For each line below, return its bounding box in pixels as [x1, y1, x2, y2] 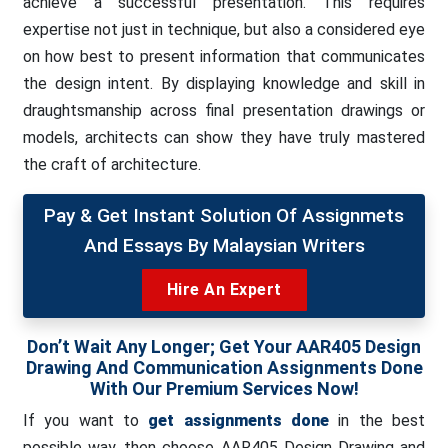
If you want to [23, 411, 139, 430]
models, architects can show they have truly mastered [23, 128, 425, 147]
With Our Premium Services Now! [89, 378, 359, 399]
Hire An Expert [166, 280, 282, 299]
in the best [329, 411, 425, 430]
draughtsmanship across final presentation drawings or [23, 101, 425, 120]
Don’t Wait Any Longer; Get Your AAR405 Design [27, 336, 421, 357]
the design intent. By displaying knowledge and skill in [23, 74, 425, 93]
